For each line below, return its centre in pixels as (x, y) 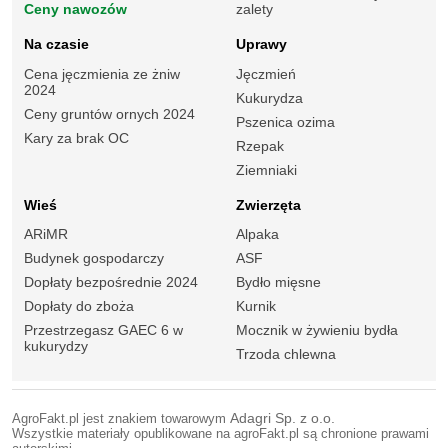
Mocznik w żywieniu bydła (317, 330)
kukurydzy (56, 346)
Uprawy (261, 43)
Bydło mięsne (278, 282)
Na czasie (56, 43)
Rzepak (260, 145)
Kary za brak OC (76, 137)
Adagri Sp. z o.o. (282, 418)
